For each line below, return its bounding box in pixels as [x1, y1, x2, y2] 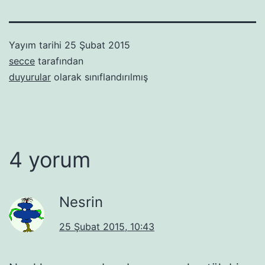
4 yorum [9, 146, 91, 173]
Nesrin [59, 193, 103, 211]
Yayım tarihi [9, 38, 64, 51]
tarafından [35, 54, 83, 67]
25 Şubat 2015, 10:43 [59, 220, 154, 232]
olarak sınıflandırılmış [51, 70, 148, 83]
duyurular [9, 70, 51, 83]
